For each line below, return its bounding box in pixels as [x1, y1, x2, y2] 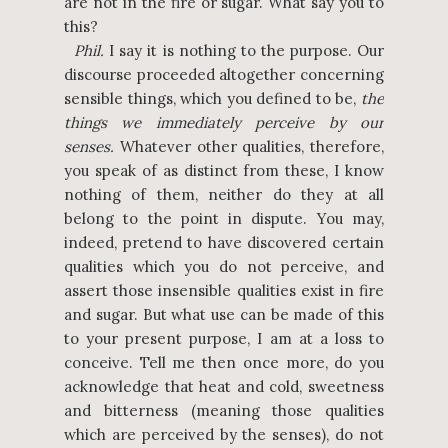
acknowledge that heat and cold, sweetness [64, 377, 384, 396]
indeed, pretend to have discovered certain [64, 233, 384, 252]
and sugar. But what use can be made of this [64, 305, 384, 324]
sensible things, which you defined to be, [64, 89, 361, 108]
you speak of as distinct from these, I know [64, 161, 384, 180]
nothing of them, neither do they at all [64, 185, 384, 204]
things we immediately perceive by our [64, 113, 384, 132]
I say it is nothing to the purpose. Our [104, 41, 385, 60]
